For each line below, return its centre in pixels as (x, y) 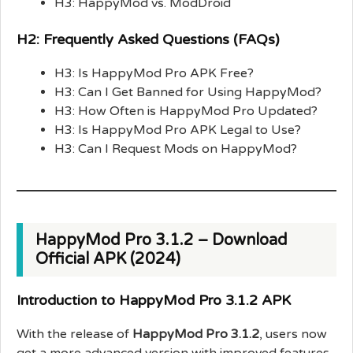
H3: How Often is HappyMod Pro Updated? (186, 111)
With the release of (74, 334)
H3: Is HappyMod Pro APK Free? (154, 73)
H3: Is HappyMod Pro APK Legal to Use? (178, 130)
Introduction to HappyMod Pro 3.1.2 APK (154, 300)
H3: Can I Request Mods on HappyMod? (176, 149)
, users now (293, 334)
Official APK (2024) (108, 259)
